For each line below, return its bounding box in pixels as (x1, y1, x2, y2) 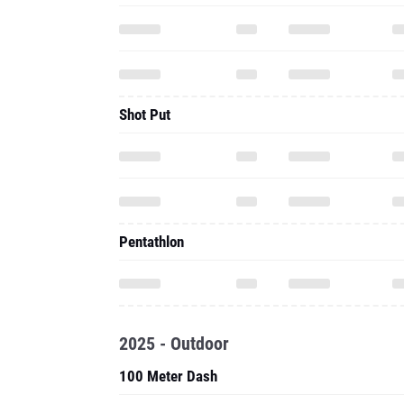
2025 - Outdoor (119, 233, 229, 254)
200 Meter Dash (119, 349, 217, 367)
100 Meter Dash (119, 267, 217, 285)
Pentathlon (119, 133, 184, 151)
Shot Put (119, 5, 170, 23)
